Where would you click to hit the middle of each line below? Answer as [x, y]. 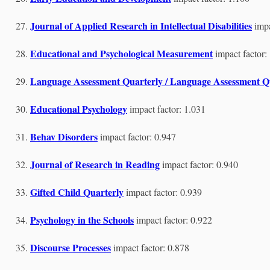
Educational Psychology [79, 109]
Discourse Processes [71, 247]
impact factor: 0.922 [174, 220]
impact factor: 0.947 [138, 137]
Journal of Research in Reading [95, 164]
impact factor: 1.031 [168, 109]
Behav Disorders [64, 137]
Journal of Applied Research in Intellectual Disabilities [141, 26]
